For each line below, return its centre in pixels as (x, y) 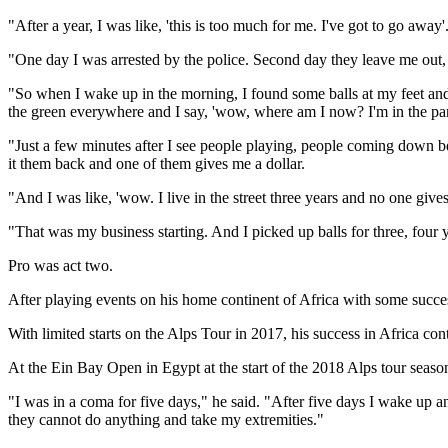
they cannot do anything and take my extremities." (166, 419)
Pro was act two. (60, 265)
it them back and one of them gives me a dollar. (156, 163)
